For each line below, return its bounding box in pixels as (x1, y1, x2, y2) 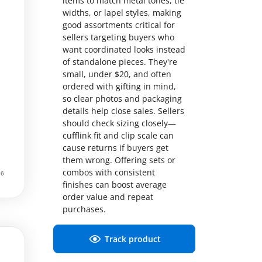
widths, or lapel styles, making (63, 7, 181, 19)
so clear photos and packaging (63, 93, 182, 105)
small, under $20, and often (63, 68, 171, 80)
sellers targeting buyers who (63, 32, 174, 43)
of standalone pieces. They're (63, 56, 177, 68)
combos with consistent (63, 167, 155, 178)
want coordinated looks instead (63, 44, 185, 56)
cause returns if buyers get (63, 142, 168, 154)
